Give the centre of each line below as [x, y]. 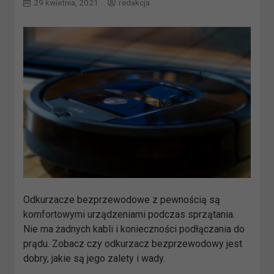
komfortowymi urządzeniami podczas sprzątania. [129, 215]
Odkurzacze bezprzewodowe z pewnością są [122, 200]
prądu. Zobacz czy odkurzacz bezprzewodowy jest [133, 244]
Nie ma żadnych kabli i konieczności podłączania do [134, 229]
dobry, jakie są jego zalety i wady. [94, 259]
